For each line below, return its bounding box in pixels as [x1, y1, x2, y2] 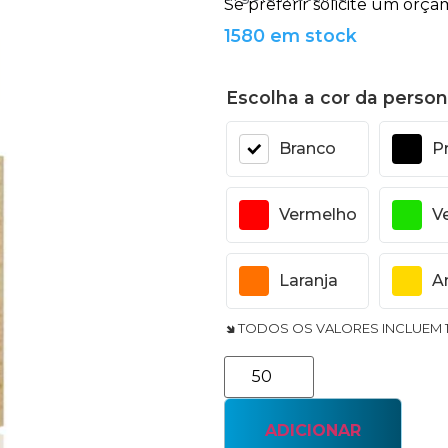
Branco [279, 139, 336, 159]
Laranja [279, 271, 338, 291]
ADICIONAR [265, 421, 361, 441]
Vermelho [279, 205, 357, 225]
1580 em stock [224, 24, 357, 46]
